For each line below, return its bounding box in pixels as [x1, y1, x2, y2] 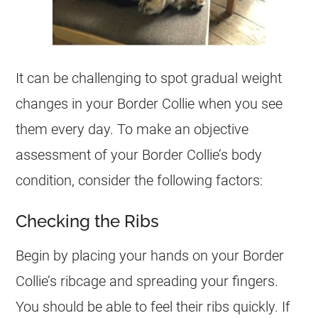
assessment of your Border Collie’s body [16, 146, 263, 163]
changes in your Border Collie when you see [16, 95, 283, 112]
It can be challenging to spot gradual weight [16, 70, 283, 87]
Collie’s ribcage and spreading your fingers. [16, 273, 279, 290]
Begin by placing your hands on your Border [16, 247, 285, 264]
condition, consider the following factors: [16, 172, 263, 189]
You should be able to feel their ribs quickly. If [16, 298, 291, 315]
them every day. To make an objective [16, 121, 249, 138]
